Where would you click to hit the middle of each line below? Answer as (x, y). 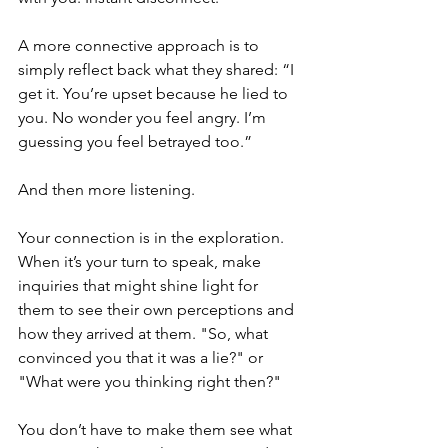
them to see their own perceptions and (158, 310)
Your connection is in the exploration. (153, 238)
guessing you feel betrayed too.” (135, 142)
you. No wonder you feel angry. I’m (144, 118)
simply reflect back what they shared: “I (158, 70)
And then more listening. (106, 190)
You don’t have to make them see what (157, 430)
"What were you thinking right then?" (153, 382)
